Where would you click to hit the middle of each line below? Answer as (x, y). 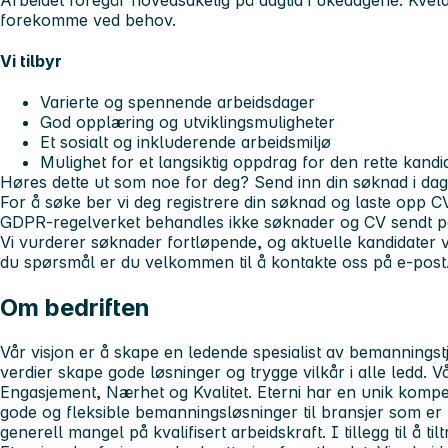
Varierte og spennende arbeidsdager (177, 102)
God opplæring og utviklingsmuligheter (187, 122)
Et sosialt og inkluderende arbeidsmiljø (185, 142)
